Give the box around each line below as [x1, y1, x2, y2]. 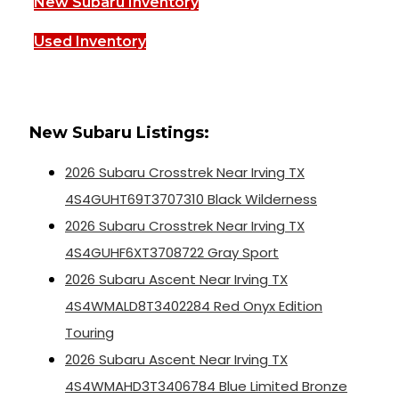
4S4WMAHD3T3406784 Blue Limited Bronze [65, 377, 347, 396]
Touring [65, 323, 114, 343]
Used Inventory [34, 33, 146, 51]
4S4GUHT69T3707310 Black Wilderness [65, 190, 317, 209]
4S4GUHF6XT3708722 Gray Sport [65, 243, 279, 263]
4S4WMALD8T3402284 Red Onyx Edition [65, 297, 322, 316]
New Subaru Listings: [29, 123, 209, 143]
